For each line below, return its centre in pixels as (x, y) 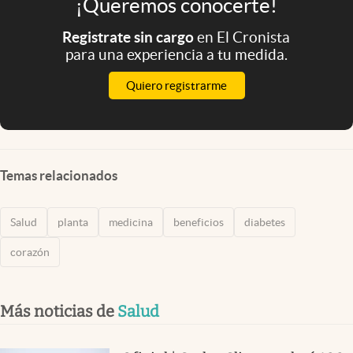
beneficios (199, 222)
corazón (30, 252)
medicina (131, 222)
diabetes (265, 222)
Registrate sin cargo (130, 37)
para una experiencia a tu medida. (176, 54)
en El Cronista (244, 37)
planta (73, 222)
